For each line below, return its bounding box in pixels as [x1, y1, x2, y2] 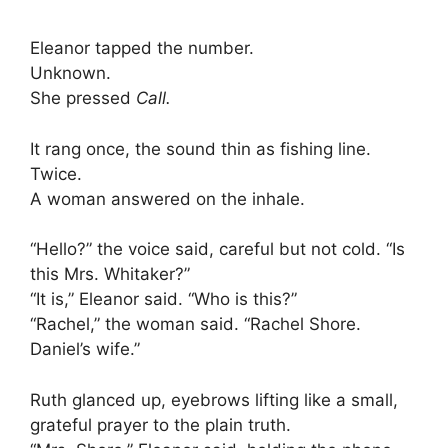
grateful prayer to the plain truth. [30, 414, 291, 435]
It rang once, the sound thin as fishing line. [30, 138, 371, 159]
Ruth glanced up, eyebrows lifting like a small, [30, 389, 398, 410]
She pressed [30, 88, 136, 109]
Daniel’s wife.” [30, 339, 140, 360]
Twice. [30, 163, 82, 184]
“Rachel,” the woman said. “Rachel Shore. [30, 314, 361, 335]
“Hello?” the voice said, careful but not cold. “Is [30, 239, 405, 260]
